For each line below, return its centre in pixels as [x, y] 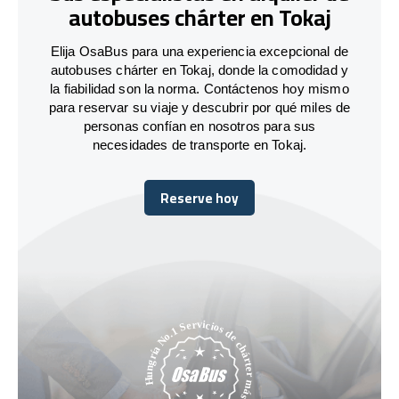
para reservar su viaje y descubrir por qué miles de [199, 107]
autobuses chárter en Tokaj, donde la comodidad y [199, 69]
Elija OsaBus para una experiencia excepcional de [199, 51]
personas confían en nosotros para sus [199, 126]
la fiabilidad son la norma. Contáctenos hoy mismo [199, 88]
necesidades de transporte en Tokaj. [199, 144]
